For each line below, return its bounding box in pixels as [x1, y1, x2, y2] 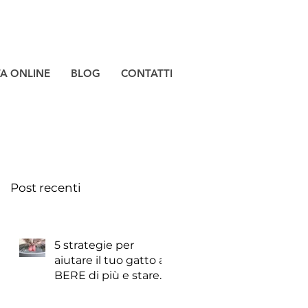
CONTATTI [121, 67, 173, 80]
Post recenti [10, 181, 81, 195]
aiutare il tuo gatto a [54, 254, 165, 267]
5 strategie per [54, 239, 134, 252]
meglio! [54, 284, 96, 297]
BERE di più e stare [54, 269, 159, 282]
